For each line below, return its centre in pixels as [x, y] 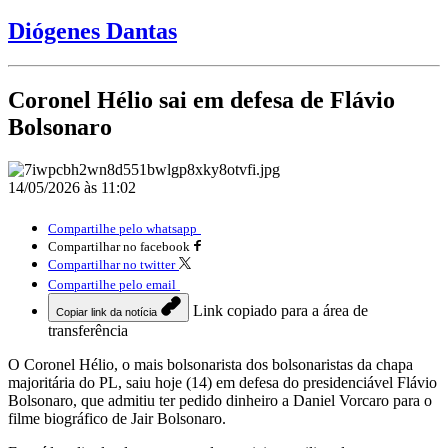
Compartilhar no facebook [119, 246]
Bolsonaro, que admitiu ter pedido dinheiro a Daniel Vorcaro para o [220, 400]
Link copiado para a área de [280, 310]
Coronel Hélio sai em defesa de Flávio [201, 99]
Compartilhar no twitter [111, 264]
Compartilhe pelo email [112, 284]
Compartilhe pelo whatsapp [122, 228]
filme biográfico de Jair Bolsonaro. [117, 418]
